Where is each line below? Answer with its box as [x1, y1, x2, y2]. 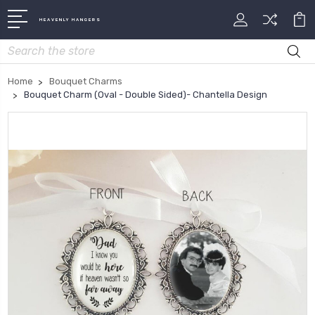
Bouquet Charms [49, 75, 122, 86]
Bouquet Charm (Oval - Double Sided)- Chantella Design [24, 89, 267, 100]
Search [8, 40, 40, 53]
